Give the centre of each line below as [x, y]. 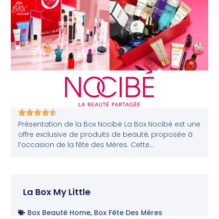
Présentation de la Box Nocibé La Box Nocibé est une [109, 124]
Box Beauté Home [59, 212]
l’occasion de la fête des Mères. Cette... [86, 145]
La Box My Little [57, 192]
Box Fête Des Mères [128, 212]
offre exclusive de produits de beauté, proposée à [106, 135]
